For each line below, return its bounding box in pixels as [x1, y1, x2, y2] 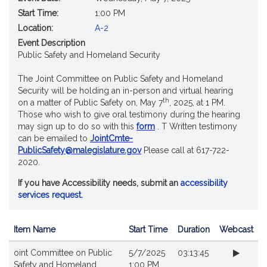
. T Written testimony [155, 122, 237, 131]
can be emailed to [18, 133, 90, 143]
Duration [178, 225, 210, 234]
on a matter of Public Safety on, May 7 [18, 98, 163, 107]
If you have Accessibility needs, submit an [18, 178, 181, 188]
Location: [18, 23, 53, 33]
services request [18, 190, 81, 200]
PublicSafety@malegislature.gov [18, 145, 141, 155]
